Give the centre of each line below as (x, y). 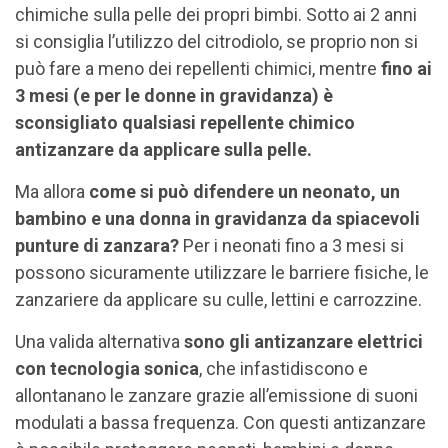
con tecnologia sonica (107, 368)
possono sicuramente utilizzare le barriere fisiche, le (222, 272)
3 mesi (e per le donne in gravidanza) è (174, 95)
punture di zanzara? (99, 245)
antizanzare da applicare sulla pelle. (163, 149)
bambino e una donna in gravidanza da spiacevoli (217, 218)
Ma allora (52, 191)
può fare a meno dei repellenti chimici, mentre (196, 68)
